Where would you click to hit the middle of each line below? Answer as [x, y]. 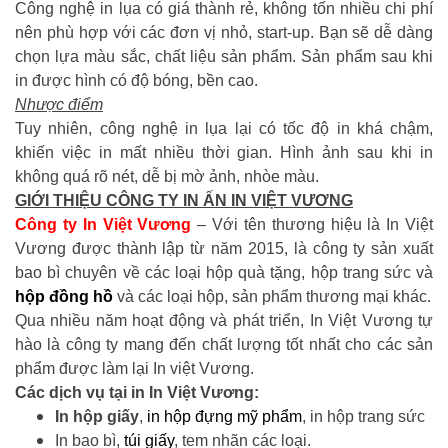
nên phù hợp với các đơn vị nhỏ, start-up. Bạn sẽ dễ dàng [224, 32]
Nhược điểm [59, 104]
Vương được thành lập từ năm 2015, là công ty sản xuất [224, 248]
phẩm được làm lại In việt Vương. [134, 368]
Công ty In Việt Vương [103, 224]
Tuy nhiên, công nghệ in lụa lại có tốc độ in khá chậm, [224, 128]
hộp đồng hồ [64, 296]
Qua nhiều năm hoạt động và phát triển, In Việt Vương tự [224, 320]
